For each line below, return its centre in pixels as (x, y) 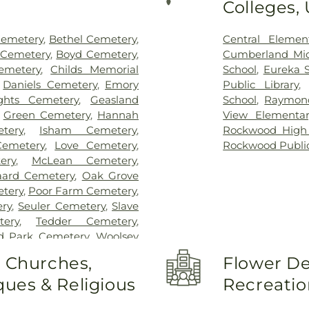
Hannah (118, 114)
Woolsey (118, 236)
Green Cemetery (47, 114)
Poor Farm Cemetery (82, 190)
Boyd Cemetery (96, 54)
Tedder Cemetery (86, 221)
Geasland (114, 99)
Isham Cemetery (88, 130)
